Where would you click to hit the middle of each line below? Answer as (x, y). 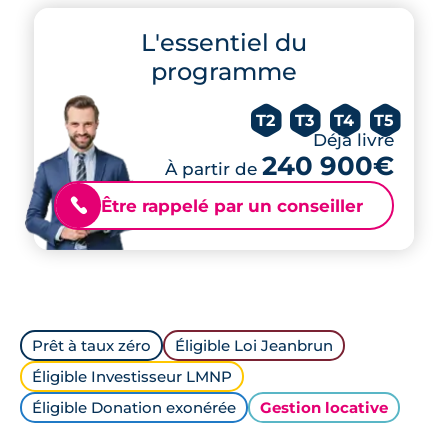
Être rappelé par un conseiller (232, 205)
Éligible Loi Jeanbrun (254, 345)
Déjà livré (353, 140)
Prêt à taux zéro (91, 345)
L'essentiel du (224, 42)
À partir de (213, 169)
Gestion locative (324, 407)
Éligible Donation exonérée (134, 407)
